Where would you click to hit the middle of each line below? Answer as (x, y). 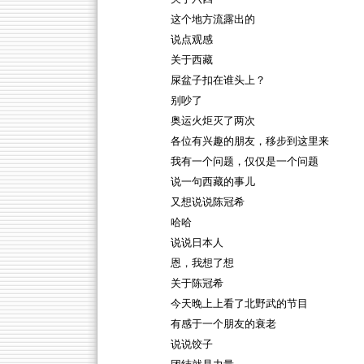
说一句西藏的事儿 (212, 182)
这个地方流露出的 (212, 19)
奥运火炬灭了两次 (212, 121)
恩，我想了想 (202, 263)
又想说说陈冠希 (207, 202)
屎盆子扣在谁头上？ (218, 80)
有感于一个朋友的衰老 (223, 324)
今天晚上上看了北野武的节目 (239, 304)
